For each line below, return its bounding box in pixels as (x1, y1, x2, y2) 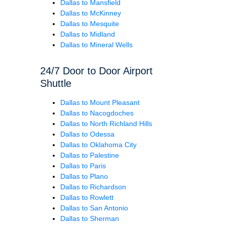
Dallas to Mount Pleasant (60, 98, 140, 106)
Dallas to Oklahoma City (60, 140, 137, 149)
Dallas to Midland (60, 30, 115, 38)
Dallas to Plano (60, 172, 108, 180)
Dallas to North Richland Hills (60, 119, 152, 128)
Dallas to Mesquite (60, 19, 119, 28)
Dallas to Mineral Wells (60, 40, 133, 49)
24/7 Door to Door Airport (40, 65, 153, 76)
